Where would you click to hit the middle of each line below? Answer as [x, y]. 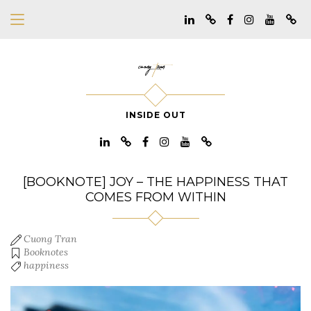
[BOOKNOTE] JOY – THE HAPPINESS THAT [155, 182]
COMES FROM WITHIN [155, 197]
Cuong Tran [50, 239]
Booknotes [46, 252]
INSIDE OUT [155, 115]
